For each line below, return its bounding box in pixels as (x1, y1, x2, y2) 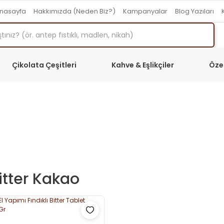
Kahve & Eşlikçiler (111, 59, 174, 70)
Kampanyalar (123, 6, 167, 16)
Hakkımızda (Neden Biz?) (33, 6, 115, 16)
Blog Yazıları (175, 6, 214, 16)
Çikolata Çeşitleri (12, 59, 76, 70)
